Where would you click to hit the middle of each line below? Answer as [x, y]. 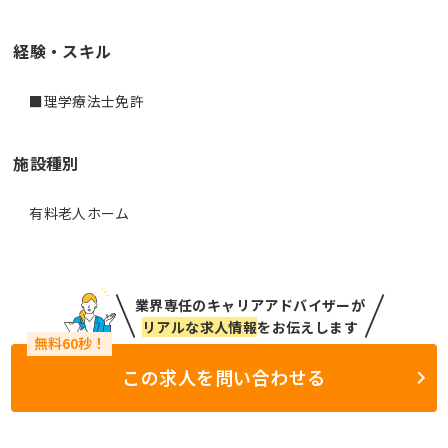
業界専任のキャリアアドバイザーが [250, 304]
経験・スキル [62, 50]
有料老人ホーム [79, 212]
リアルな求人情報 [199, 326]
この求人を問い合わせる [224, 377]
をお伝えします [307, 326]
